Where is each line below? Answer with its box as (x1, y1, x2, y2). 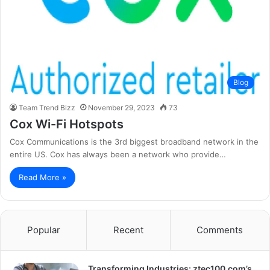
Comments (196, 224, 243, 236)
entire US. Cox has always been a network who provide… (10, 149, 226, 159)
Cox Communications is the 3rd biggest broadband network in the (10, 136, 259, 146)
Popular (27, 224, 60, 236)
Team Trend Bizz (19, 102, 75, 112)
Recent (113, 224, 143, 236)
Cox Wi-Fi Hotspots (10, 116, 124, 131)
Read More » (19, 172, 66, 182)
